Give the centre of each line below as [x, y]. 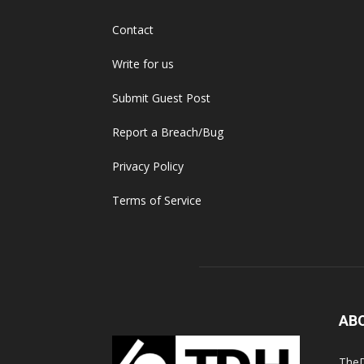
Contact [133, 30]
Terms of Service [157, 200]
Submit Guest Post [161, 98]
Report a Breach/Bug [168, 132]
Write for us [143, 64]
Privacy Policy [148, 166]
